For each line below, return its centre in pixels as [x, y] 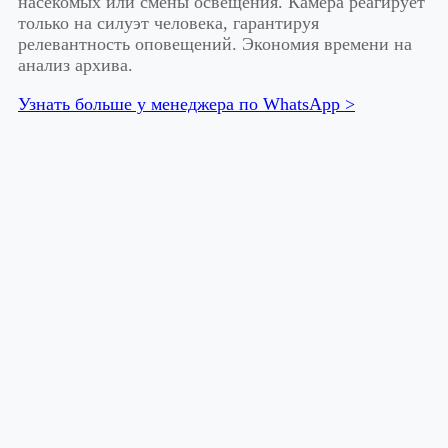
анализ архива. [75, 65]
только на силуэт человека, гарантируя [168, 23]
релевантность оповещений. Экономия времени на [215, 44]
